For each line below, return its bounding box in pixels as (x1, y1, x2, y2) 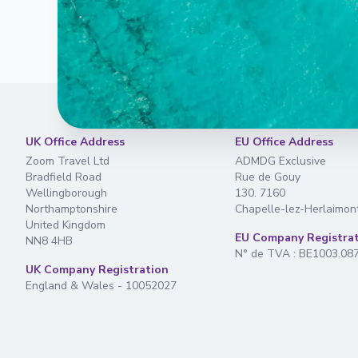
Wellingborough (26, 185, 107, 201)
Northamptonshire (26, 201, 117, 217)
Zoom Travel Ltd (26, 153, 109, 169)
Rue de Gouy (235, 169, 301, 185)
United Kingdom (26, 217, 105, 233)
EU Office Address (235, 134, 334, 149)
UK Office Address (26, 134, 125, 149)
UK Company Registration (26, 262, 169, 277)
